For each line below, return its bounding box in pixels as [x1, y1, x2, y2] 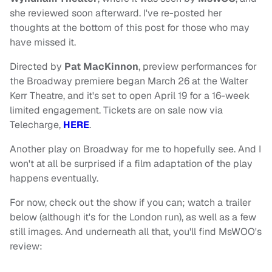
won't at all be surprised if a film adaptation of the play [10, 157, 253, 171]
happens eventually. [10, 172, 98, 185]
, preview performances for [138, 60, 257, 73]
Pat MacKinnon [64, 60, 138, 73]
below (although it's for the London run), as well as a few [10, 211, 256, 224]
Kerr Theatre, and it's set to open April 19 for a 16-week [10, 89, 250, 103]
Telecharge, [10, 118, 63, 132]
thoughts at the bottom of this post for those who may [10, 21, 250, 35]
